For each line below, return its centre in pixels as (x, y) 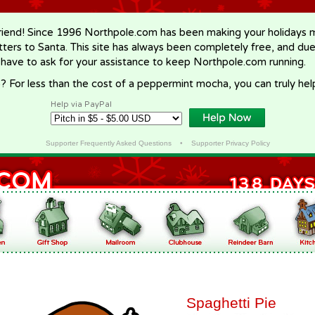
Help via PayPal (81, 104)
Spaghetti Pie (231, 303)
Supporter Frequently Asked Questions (108, 143)
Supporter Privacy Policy (230, 143)
